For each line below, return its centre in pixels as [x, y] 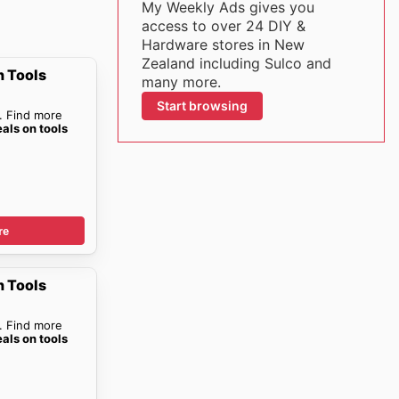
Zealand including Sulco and [236, 63]
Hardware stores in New [223, 45]
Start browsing [202, 106]
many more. [181, 82]
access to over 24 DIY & [223, 26]
